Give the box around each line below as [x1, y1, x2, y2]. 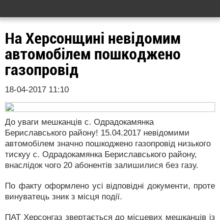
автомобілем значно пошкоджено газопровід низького [5, 139, 211, 148]
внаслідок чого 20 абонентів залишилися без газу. [5, 161, 198, 170]
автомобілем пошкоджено [5, 45, 181, 63]
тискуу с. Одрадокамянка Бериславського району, [5, 150, 197, 159]
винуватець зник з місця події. [5, 192, 122, 201]
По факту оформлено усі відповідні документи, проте [5, 181, 215, 191]
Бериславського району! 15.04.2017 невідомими [5, 128, 190, 137]
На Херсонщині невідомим [5, 29, 181, 48]
